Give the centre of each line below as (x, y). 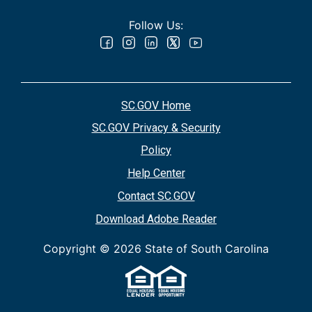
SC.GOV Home (156, 106)
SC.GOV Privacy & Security (156, 128)
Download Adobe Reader (156, 219)
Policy (156, 150)
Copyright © (78, 249)
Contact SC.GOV (156, 196)
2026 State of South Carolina (191, 249)
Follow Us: (156, 25)
